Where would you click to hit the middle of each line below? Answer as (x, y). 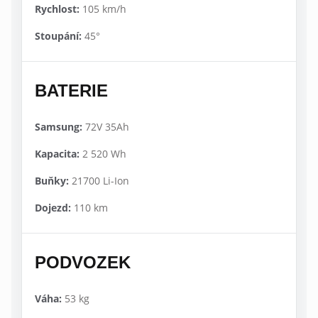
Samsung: (59, 126)
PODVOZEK (83, 262)
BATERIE (71, 90)
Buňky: (52, 180)
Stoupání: (58, 35)
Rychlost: (57, 9)
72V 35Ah (106, 126)
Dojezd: (53, 207)
